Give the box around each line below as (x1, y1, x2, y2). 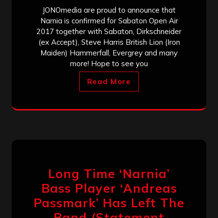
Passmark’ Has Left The (34, 195, 184, 210)
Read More (87, 76, 131, 86)
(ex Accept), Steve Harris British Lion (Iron (38, 37, 180, 47)
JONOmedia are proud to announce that (42, 5, 176, 15)
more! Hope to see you (70, 58, 148, 68)
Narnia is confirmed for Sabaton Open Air (40, 16, 178, 25)
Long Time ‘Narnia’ (48, 165, 170, 181)
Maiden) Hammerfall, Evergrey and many (40, 48, 178, 57)
